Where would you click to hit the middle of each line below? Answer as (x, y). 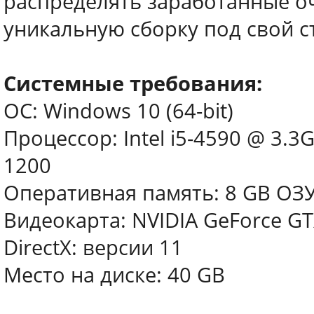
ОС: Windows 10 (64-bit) (118, 111)
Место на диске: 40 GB (114, 275)
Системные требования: (133, 83)
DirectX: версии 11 (93, 247)
